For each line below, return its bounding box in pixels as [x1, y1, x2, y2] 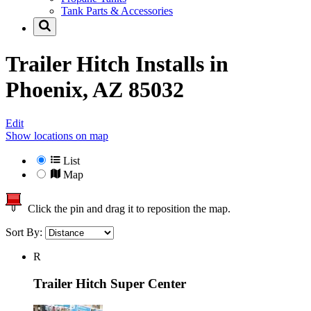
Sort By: [6, 226, 45, 239]
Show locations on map [6, 130, 108, 142]
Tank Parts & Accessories [61, 5, 173, 17]
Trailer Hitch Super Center [33, 276, 186, 291]
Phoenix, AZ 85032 [6, 76, 184, 102]
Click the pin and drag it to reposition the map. [22, 203, 230, 215]
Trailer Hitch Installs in [6, 51, 228, 76]
